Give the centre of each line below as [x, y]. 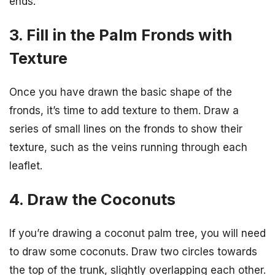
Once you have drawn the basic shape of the [121, 92]
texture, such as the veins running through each [128, 147]
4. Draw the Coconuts [92, 199]
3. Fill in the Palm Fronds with [121, 34]
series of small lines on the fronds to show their [126, 129]
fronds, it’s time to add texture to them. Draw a [124, 110]
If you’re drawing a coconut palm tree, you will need [137, 234]
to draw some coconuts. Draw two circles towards [133, 252]
